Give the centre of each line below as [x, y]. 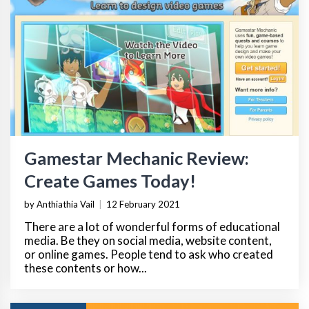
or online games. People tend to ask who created [149, 254]
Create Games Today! [110, 180]
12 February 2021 [143, 204]
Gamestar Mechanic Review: [137, 158]
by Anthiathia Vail [59, 204]
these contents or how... [86, 268]
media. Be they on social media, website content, [148, 240]
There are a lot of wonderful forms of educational [152, 226]
